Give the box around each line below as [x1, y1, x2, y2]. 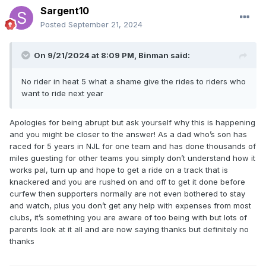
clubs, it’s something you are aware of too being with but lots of [9, 213, 247, 223]
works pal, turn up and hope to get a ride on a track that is [9, 165, 228, 175]
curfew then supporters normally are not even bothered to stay [9, 189, 245, 199]
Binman [138, 50, 169, 61]
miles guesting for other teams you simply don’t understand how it [9, 153, 255, 163]
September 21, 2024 [68, 20, 142, 30]
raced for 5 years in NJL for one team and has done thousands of [9, 141, 256, 151]
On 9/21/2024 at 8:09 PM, [34, 50, 138, 61]
